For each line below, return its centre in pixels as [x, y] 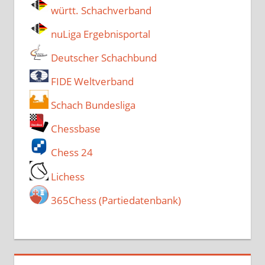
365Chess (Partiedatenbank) [114, 200]
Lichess [66, 176]
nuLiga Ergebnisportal [99, 34]
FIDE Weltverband [91, 82]
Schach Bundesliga [92, 105]
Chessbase [74, 129]
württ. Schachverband [100, 11]
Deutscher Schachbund [102, 58]
